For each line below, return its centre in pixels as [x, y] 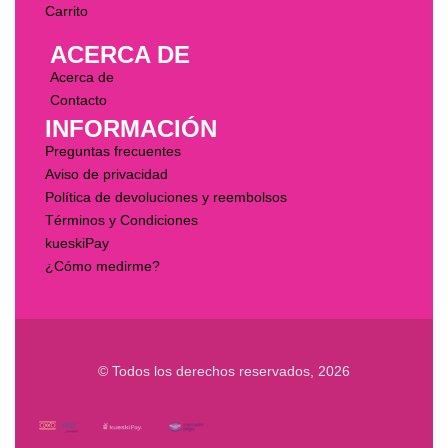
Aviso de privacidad [106, 173]
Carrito [66, 10]
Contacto [78, 99]
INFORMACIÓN [131, 128]
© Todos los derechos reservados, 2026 [224, 370]
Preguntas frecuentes [113, 150]
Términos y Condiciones [121, 219]
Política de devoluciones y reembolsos [166, 196]
